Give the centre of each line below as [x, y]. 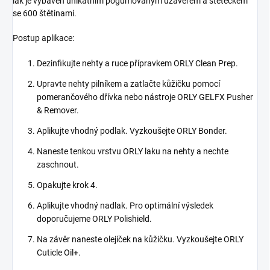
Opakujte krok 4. [67, 185]
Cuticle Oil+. [59, 253]
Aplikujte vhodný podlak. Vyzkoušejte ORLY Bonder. [132, 131]
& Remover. [58, 111]
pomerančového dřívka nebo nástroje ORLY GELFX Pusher [145, 97]
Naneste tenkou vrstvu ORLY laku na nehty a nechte [133, 152]
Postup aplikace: [43, 38]
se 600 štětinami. [45, 14]
